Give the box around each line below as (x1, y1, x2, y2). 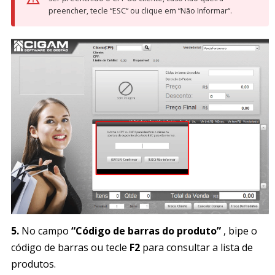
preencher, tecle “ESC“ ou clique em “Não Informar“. (48, 5, 232, 16)
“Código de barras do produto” (69, 223, 221, 238)
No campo (21, 223, 69, 238)
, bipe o (221, 223, 257, 238)
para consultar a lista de (140, 240, 253, 254)
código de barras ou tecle (11, 240, 130, 254)
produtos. (11, 257, 56, 271)
